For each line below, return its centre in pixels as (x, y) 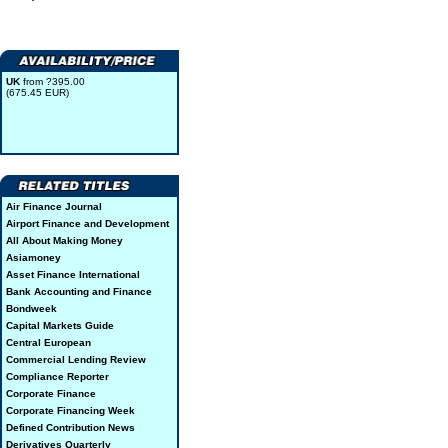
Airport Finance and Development (87, 223)
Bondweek (31, 308)
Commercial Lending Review (76, 359)
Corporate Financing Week (70, 410)
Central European (48, 342)
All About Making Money (64, 240)
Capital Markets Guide (60, 325)
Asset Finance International (73, 274)
